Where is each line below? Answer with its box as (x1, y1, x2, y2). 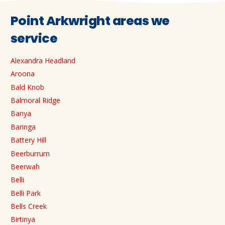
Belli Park (11, 188, 41, 198)
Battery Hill (11, 135, 46, 145)
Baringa (11, 122, 36, 132)
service (11, 29, 58, 47)
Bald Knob (11, 82, 44, 92)
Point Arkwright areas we (11, 12, 170, 30)
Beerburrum (11, 148, 50, 158)
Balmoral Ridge (11, 95, 60, 105)
